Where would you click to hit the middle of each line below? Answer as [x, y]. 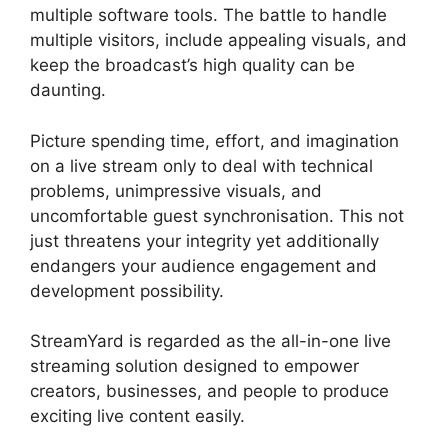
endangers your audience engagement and [203, 265]
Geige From [291, 416]
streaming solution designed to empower [194, 366]
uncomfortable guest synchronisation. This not [217, 215]
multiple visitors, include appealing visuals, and [218, 40]
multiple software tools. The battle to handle [208, 15]
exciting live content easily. [137, 416]
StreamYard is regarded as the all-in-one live [210, 341]
